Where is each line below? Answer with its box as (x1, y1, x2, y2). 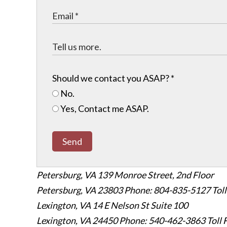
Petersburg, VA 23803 (36, 184, 124, 196)
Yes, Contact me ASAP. (59, 103, 149, 115)
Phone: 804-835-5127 (124, 184, 210, 196)
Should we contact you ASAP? (52, 72, 171, 84)
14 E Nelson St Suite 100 (92, 200, 188, 211)
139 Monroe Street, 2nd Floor (97, 169, 214, 181)
